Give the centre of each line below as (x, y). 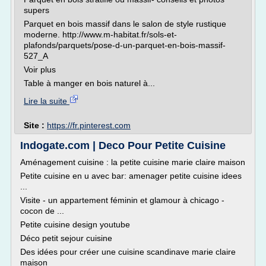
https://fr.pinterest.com (89, 125)
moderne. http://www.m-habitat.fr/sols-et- (100, 34)
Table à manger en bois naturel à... (89, 83)
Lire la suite (47, 101)
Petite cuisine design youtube (75, 224)
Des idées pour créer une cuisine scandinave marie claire (128, 252)
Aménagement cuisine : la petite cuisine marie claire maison (133, 162)
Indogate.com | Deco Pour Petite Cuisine (123, 145)
